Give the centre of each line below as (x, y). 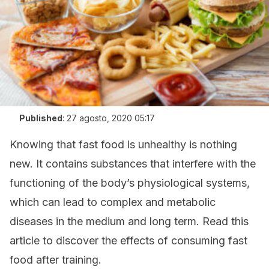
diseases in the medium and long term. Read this (129, 221)
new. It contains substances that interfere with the (133, 164)
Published (41, 118)
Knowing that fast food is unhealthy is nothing (123, 144)
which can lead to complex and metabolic (113, 202)
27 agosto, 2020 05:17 (111, 118)
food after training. (56, 260)
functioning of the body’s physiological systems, (130, 183)
